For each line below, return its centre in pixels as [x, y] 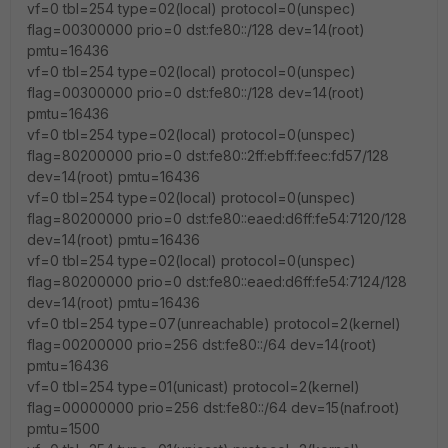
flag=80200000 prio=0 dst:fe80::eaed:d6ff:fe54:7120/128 [217, 218]
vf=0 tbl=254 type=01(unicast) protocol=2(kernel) [193, 386]
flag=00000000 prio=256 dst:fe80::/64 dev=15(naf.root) [213, 407]
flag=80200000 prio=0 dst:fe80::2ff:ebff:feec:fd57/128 [208, 155]
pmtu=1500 [63, 428]
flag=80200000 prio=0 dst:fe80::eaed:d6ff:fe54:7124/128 [217, 281]
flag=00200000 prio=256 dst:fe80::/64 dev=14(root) [202, 344]
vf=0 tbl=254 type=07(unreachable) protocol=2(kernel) [214, 323]
